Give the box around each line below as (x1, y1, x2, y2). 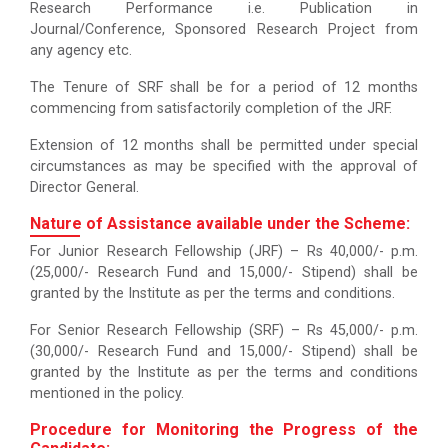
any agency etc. (30, 42, 132, 59)
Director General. (30, 179, 139, 196)
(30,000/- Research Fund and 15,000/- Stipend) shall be (30, 343, 418, 360)
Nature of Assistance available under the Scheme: (30, 214, 410, 233)
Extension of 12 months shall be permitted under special (30, 137, 418, 154)
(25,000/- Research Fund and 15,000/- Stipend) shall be (30, 264, 418, 281)
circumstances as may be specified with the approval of (30, 158, 418, 175)
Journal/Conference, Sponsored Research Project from (30, 21, 418, 38)
